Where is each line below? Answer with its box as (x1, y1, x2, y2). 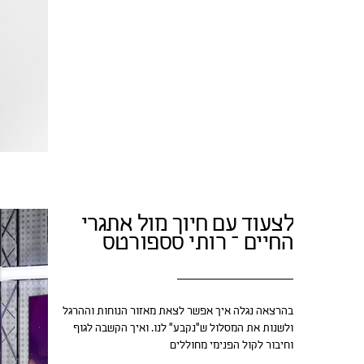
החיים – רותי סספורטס (102, 230, 293, 258)
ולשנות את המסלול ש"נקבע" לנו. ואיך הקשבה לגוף (73, 321, 293, 336)
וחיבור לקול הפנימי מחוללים (170, 338, 293, 353)
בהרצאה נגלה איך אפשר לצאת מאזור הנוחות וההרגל (63, 304, 293, 319)
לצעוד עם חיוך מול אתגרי (80, 211, 293, 240)
